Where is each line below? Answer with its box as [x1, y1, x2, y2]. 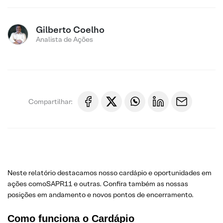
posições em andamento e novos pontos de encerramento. [7, 190, 194, 199]
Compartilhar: [28, 97, 73, 106]
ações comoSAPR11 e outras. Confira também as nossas [7, 179, 188, 188]
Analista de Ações [36, 35, 93, 44]
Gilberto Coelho [36, 24, 105, 35]
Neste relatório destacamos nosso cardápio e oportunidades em [7, 168, 212, 177]
